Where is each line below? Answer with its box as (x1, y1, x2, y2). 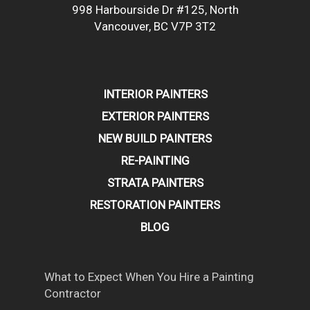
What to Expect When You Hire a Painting (44, 270, 254, 284)
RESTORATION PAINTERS (90, 198, 220, 212)
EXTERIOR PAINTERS (101, 109, 209, 123)
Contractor (44, 286, 101, 300)
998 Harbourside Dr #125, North (71, 3, 239, 17)
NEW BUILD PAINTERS (98, 131, 212, 145)
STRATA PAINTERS (107, 176, 203, 190)
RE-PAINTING (120, 154, 190, 167)
